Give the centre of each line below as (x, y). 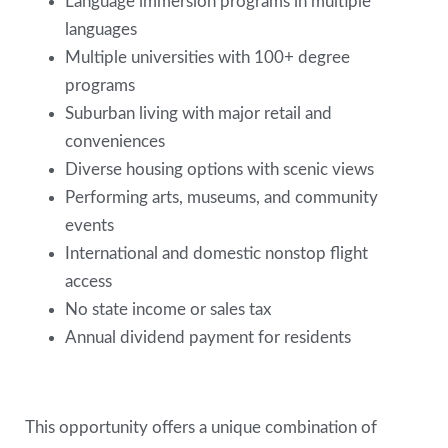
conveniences (117, 141)
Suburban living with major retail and (199, 113)
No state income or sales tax (170, 309)
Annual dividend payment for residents (210, 337)
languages (103, 29)
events (92, 225)
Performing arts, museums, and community (222, 197)
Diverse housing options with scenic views (222, 169)
